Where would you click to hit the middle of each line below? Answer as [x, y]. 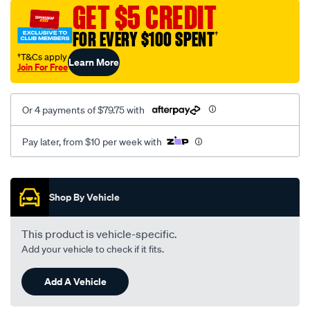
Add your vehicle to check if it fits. [93, 249]
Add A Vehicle [75, 282]
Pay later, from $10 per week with [92, 142]
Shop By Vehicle [84, 197]
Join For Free [43, 67]
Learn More [94, 62]
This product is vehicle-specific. [99, 234]
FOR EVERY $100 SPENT [144, 39]
